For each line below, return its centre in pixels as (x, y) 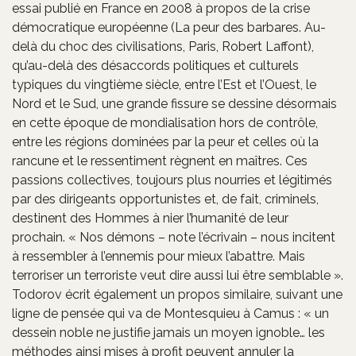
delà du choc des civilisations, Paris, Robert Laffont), (163, 46)
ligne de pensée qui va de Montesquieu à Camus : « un (170, 313)
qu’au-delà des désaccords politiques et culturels (155, 65)
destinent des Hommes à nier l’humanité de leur (150, 218)
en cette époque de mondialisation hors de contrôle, (165, 122)
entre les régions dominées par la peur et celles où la (165, 141)
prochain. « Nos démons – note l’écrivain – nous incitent (174, 237)
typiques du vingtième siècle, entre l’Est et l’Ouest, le (164, 84)
